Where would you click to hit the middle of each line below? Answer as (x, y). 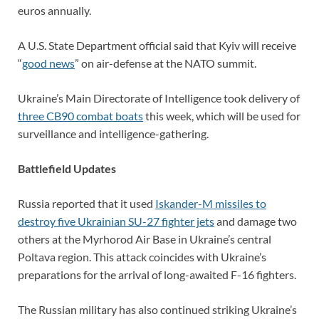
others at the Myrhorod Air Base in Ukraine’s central (145, 239)
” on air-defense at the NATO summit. (166, 63)
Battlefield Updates (67, 168)
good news (48, 63)
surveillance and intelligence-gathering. (113, 133)
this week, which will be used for (222, 115)
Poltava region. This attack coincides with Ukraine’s (142, 256)
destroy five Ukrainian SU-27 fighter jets (116, 221)
